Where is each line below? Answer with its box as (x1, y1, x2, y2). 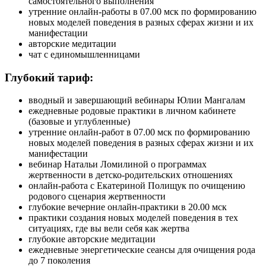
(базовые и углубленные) (28, 116, 130, 127)
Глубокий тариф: (5, 71, 93, 84)
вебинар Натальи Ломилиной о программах (28, 159, 207, 170)
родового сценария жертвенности (28, 191, 166, 202)
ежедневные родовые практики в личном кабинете (28, 106, 236, 116)
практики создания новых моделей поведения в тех (28, 213, 238, 223)
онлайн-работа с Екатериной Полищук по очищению (28, 180, 245, 191)
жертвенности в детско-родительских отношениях (28, 170, 233, 180)
